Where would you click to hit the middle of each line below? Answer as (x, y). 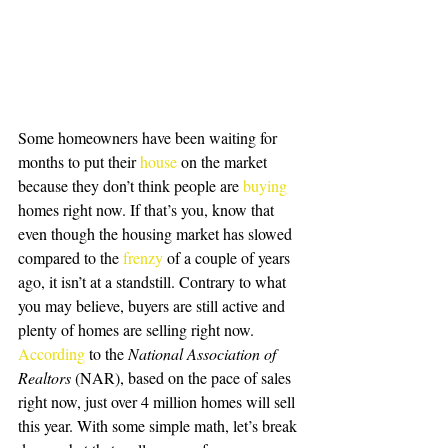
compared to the (70, 258)
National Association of (204, 354)
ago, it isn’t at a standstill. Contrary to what (154, 282)
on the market (224, 162)
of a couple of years (228, 258)
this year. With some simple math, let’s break (159, 426)
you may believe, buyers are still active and (153, 306)
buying (265, 186)
